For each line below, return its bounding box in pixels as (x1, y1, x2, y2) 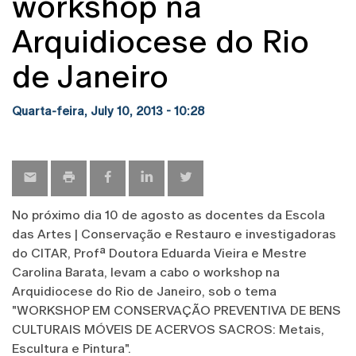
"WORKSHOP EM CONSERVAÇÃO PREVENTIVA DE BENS (12, 302, 341, 318)
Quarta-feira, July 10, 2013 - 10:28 (12, 103, 204, 118)
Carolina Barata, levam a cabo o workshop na (12, 264, 280, 280)
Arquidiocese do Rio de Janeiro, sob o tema (12, 283, 277, 299)
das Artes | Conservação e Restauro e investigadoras (12, 226, 336, 242)
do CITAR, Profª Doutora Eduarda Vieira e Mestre (12, 245, 307, 261)
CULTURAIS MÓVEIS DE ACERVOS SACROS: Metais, (12, 321, 324, 337)
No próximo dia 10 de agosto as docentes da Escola (12, 207, 325, 222)
